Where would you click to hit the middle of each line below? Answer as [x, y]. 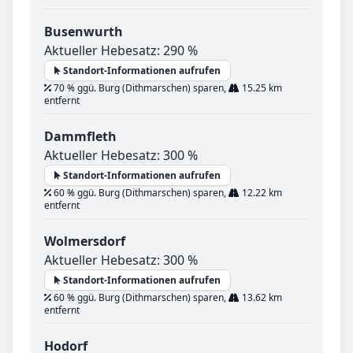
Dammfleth [80, 137]
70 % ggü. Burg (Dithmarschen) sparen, [140, 88]
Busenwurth [84, 32]
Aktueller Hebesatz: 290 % [121, 51]
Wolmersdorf [85, 242]
